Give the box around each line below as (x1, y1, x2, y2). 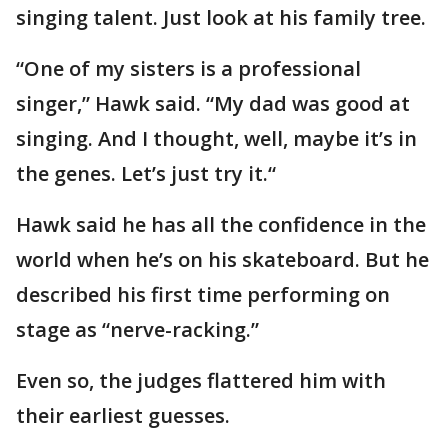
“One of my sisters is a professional (16, 55, 361, 82)
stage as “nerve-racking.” (16, 316, 259, 343)
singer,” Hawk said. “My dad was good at (16, 90, 410, 117)
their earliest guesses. (16, 402, 230, 429)
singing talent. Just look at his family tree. (16, 4, 426, 31)
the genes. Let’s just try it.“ (16, 160, 276, 187)
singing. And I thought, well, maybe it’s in (16, 125, 417, 152)
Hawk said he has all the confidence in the (16, 211, 426, 238)
